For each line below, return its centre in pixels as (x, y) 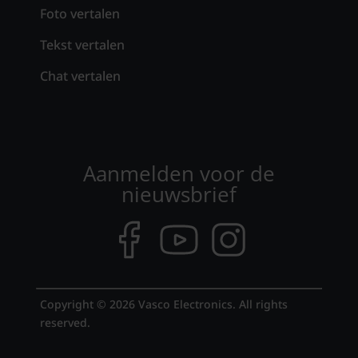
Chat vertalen (80, 76)
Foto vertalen (80, 13)
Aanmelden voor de (179, 173)
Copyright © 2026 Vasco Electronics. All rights (163, 304)
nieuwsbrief (179, 194)
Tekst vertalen (82, 44)
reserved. (65, 322)
